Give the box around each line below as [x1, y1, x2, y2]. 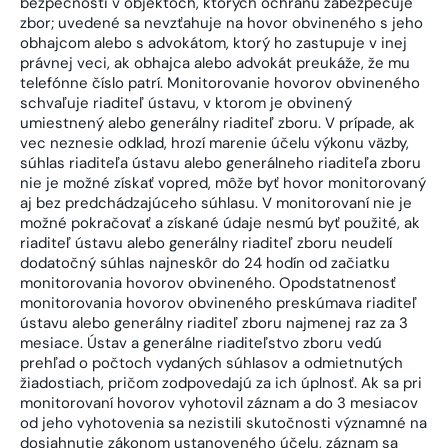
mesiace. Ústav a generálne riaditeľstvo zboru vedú [20, 333, 382, 354]
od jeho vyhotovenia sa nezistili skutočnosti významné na [20, 413, 427, 434]
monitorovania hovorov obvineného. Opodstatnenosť [20, 273, 396, 294]
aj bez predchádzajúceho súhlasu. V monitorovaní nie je [20, 193, 412, 214]
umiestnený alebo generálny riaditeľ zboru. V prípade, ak [20, 113, 415, 134]
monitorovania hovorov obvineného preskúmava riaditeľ [20, 293, 417, 314]
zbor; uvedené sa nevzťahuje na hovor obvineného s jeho [20, 13, 423, 34]
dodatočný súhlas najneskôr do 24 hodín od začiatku [20, 253, 390, 274]
